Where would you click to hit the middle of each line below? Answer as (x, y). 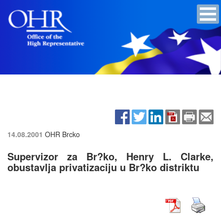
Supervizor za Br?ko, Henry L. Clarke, (110, 156)
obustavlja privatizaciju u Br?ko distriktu (103, 167)
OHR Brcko (62, 134)
